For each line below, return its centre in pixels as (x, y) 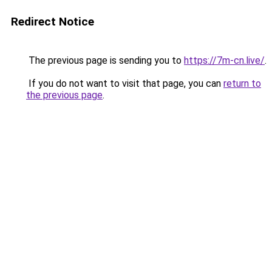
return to (242, 83)
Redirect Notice (53, 22)
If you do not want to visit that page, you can (125, 83)
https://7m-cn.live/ (224, 60)
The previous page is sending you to (105, 60)
